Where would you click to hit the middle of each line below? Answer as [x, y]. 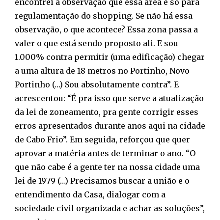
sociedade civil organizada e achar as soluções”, [110, 208]
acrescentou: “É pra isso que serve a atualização [109, 98]
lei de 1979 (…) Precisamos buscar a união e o [102, 180]
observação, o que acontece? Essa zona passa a [106, 29]
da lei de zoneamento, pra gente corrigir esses [107, 112]
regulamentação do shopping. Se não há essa [104, 15]
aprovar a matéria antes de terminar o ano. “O [105, 153]
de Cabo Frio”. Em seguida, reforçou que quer [102, 139]
